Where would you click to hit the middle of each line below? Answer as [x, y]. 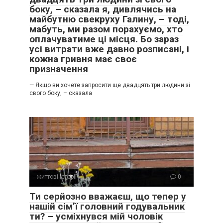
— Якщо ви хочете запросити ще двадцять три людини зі [110, 85]
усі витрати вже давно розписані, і [109, 49]
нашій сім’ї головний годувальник [107, 206]
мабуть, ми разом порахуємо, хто [106, 29]
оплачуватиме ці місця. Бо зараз [104, 39]
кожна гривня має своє [83, 59]
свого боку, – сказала [61, 93]
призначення [59, 69]
